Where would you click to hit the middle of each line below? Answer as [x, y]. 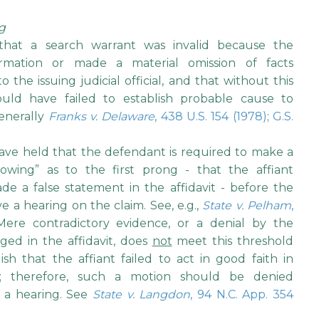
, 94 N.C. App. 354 [242, 295]
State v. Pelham [247, 206]
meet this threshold [233, 241]
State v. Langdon [142, 295]
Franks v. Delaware [101, 117]
